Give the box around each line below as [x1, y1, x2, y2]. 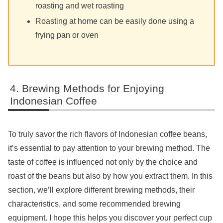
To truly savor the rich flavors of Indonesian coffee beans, [8, 130, 207, 139]
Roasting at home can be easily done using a [35, 16, 195, 25]
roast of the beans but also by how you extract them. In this [8, 172, 213, 181]
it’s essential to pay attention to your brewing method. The [8, 144, 210, 153]
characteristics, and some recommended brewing [8, 200, 181, 209]
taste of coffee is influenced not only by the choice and [8, 158, 198, 167]
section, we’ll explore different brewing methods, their [8, 186, 195, 195]
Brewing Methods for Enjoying [22, 82, 165, 94]
